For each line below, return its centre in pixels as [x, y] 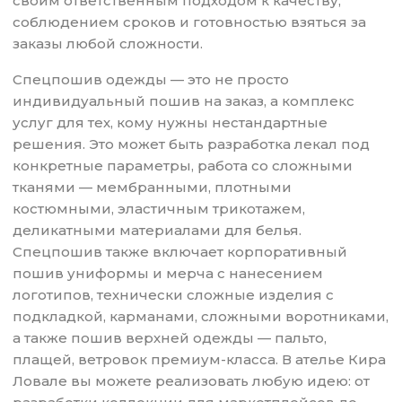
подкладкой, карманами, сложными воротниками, [201, 317]
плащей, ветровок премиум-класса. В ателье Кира [200, 360]
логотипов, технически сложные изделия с [174, 295]
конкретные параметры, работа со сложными [183, 166]
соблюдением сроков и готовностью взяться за [190, 22]
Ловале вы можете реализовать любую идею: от [192, 381]
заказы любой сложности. [108, 44]
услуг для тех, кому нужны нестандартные [170, 123]
